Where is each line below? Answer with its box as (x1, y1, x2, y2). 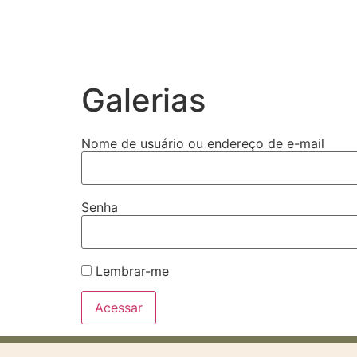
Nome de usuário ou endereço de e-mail (81, 135, 324, 151)
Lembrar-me (92, 263, 169, 280)
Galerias (81, 80, 206, 120)
